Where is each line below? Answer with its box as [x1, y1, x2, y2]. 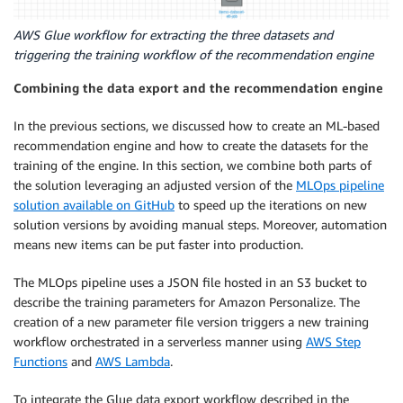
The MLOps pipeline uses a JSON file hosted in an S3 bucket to [13, 273, 367, 290]
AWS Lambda [95, 353, 170, 369]
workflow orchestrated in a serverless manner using [13, 333, 306, 349]
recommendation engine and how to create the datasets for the [13, 137, 368, 153]
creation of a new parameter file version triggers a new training [13, 313, 369, 329]
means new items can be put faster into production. [13, 236, 303, 252]
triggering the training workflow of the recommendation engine [13, 46, 373, 62]
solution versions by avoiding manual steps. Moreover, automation [13, 216, 387, 232]
